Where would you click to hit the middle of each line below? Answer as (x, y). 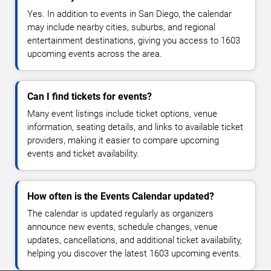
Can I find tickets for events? (90, 97)
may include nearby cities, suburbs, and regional (121, 28)
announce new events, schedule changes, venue (122, 227)
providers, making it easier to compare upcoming (123, 141)
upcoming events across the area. (95, 54)
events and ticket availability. (83, 154)
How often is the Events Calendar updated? (121, 197)
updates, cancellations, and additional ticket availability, (135, 240)
